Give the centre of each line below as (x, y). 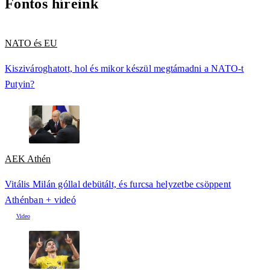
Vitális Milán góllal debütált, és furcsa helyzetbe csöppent (118, 184)
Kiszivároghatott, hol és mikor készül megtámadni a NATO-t (124, 68)
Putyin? (20, 84)
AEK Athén (28, 159)
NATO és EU (31, 43)
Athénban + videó (40, 200)
